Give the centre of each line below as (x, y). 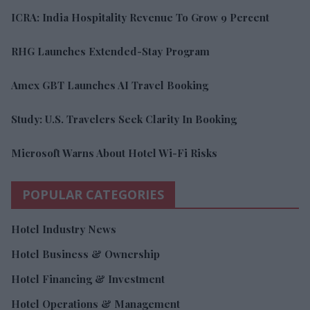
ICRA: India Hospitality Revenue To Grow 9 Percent (140, 17)
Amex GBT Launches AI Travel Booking (110, 85)
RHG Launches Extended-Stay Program (110, 51)
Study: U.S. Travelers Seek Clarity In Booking (124, 119)
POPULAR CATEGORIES (93, 194)
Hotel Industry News (64, 229)
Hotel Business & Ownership (85, 254)
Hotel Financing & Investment (88, 279)
